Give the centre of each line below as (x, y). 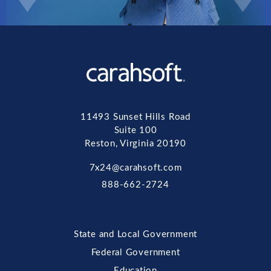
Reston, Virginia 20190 (135, 144)
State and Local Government (135, 235)
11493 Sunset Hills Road (135, 117)
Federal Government (135, 253)
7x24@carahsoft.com (135, 168)
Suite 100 (135, 131)
